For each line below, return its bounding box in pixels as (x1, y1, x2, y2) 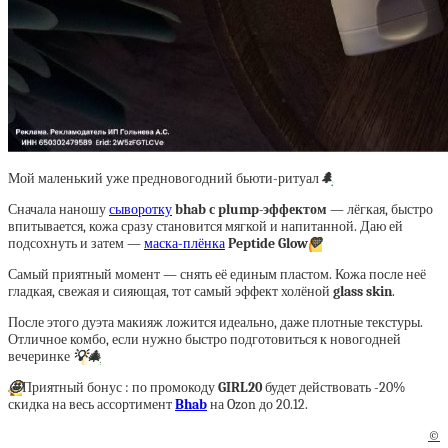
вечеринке (8, 348, 73, 365)
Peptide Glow (228, 235, 308, 252)
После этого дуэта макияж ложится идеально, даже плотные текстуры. (8, 314, 423, 331)
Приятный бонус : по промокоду (22, 379, 218, 396)
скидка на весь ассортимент (8, 396, 175, 413)
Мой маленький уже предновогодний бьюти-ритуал (8, 170, 319, 187)
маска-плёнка (144, 235, 225, 252)
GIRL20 (218, 379, 262, 396)
